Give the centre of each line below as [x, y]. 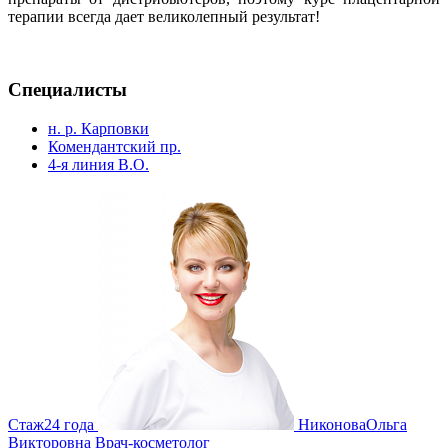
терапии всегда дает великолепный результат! [164, 17]
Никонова [332, 424]
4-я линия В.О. [98, 164]
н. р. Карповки [98, 128]
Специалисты [67, 90]
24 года [69, 424]
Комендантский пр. [114, 146]
